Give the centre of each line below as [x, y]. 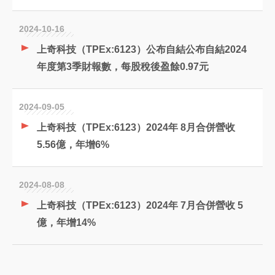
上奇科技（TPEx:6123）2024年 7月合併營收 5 [140, 205]
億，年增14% [66, 223]
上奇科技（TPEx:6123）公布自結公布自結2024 [142, 49]
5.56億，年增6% [73, 145]
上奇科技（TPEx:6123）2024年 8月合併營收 [136, 127]
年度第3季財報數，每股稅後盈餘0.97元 [123, 67]
